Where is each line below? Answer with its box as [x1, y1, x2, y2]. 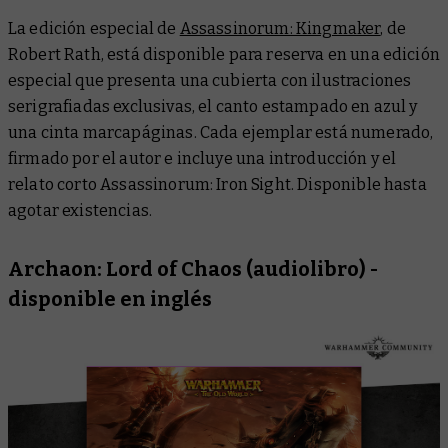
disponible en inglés [8, 286, 212, 311]
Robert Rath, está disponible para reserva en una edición [8, 44, 440, 64]
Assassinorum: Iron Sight [100, 174, 291, 194]
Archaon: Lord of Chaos [8, 256, 246, 281]
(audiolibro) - [246, 256, 378, 281]
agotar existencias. [8, 200, 153, 220]
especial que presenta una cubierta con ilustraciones [8, 70, 412, 90]
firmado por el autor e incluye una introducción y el [8, 148, 397, 168]
